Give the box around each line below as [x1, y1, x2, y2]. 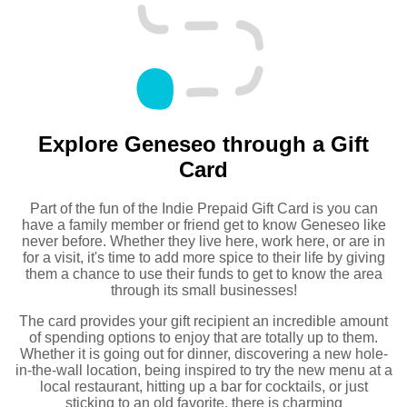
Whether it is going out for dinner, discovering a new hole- [19, 345, 388, 362]
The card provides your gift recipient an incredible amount [19, 313, 388, 329]
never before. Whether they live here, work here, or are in [22, 233, 385, 249]
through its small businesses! [110, 282, 297, 298]
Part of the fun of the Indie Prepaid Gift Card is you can [29, 200, 378, 216]
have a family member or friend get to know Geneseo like [21, 216, 386, 233]
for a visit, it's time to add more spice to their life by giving [22, 249, 385, 265]
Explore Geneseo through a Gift [38, 131, 369, 156]
